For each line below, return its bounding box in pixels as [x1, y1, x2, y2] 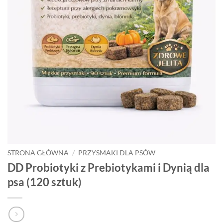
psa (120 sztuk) [7, 175, 82, 189]
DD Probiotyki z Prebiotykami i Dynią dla [7, 160, 210, 174]
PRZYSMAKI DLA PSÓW [78, 149, 156, 157]
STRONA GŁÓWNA [7, 149, 69, 157]
